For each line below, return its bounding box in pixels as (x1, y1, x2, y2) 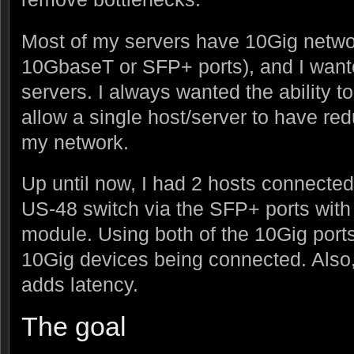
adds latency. (21, 273, 138, 296)
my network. (21, 130, 129, 153)
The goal (21, 312, 126, 342)
